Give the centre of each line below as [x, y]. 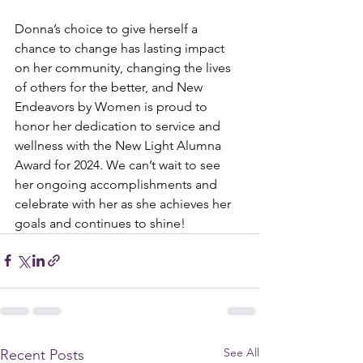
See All [241, 352]
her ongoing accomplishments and [117, 184]
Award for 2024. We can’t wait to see [119, 164]
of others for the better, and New [110, 87]
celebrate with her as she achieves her [124, 203]
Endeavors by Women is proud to [113, 106]
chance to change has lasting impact [121, 48]
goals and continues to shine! [100, 223]
